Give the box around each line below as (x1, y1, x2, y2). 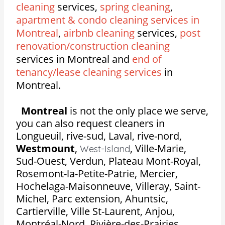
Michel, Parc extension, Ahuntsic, (16, 191, 169, 205)
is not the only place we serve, (67, 103, 209, 118)
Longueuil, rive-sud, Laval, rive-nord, (16, 129, 182, 143)
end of (132, 52, 162, 66)
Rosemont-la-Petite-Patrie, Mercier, (16, 166, 178, 180)
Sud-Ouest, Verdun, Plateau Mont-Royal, (16, 154, 201, 168)
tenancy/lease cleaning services (16, 65, 162, 79)
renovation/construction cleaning (16, 39, 170, 53)
